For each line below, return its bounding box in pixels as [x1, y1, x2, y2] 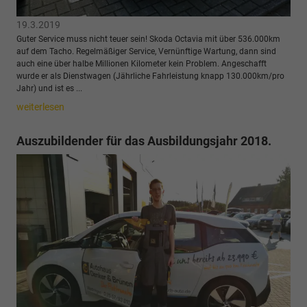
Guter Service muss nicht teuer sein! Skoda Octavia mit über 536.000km [16, 34, 280, 44]
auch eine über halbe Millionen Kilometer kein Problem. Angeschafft [16, 58, 267, 69]
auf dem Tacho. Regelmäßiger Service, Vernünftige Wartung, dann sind [16, 46, 276, 56]
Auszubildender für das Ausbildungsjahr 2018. [16, 133, 271, 148]
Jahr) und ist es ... [16, 83, 82, 93]
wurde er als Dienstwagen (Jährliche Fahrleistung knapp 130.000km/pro [16, 71, 284, 81]
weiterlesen [16, 101, 64, 112]
